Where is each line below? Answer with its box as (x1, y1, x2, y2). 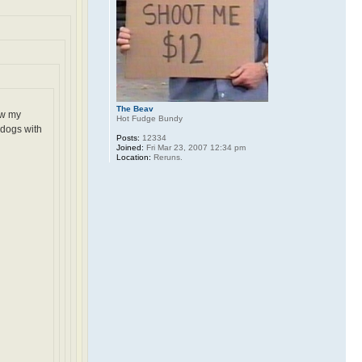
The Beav (116, 104, 154, 113)
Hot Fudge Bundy (116, 114, 183, 123)
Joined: (116, 143, 144, 152)
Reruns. (150, 153, 183, 162)
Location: (116, 153, 151, 162)
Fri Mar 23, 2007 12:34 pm (143, 143, 246, 152)
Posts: (116, 133, 140, 142)
